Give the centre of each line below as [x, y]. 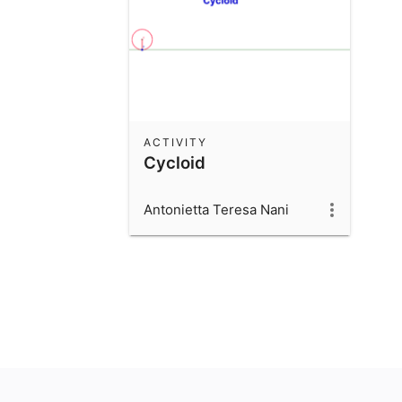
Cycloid [175, 162]
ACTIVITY [175, 142]
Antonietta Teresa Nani [216, 209]
